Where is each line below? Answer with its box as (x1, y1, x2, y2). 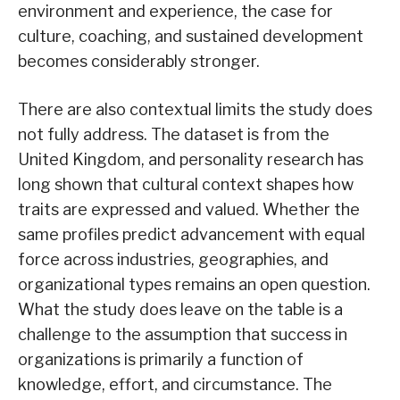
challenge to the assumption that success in (18, 325, 347, 345)
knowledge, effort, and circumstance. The (18, 375, 332, 395)
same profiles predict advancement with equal (18, 225, 365, 245)
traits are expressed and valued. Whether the (18, 200, 360, 220)
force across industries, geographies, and (18, 250, 329, 270)
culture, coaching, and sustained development (18, 27, 363, 46)
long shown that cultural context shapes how (18, 175, 354, 195)
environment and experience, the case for (18, 2, 333, 21)
